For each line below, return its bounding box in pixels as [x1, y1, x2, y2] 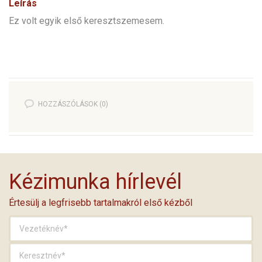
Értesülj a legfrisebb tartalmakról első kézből [9, 196, 192, 208]
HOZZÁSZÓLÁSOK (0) [38, 99, 108, 108]
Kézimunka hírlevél [9, 169, 182, 194]
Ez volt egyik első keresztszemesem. [9, 15, 164, 26]
